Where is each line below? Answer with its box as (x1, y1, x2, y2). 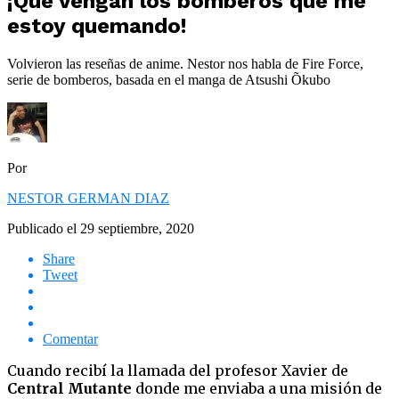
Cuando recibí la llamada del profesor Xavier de (7, 361, 348, 379)
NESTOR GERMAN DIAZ (7, 190, 169, 206)
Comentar (43, 330, 98, 346)
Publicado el (7, 220, 77, 236)
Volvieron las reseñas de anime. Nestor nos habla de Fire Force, (7, 55, 363, 71)
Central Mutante (7, 379, 132, 397)
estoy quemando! (7, 12, 187, 38)
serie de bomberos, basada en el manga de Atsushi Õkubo (7, 71, 330, 87)
